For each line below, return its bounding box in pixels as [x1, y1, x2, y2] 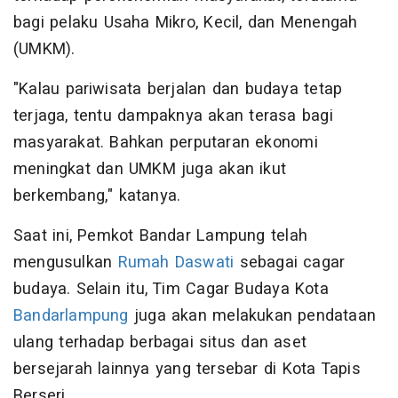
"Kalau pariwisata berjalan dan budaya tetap [13, 77, 343, 102]
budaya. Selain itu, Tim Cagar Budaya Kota [13, 277, 329, 302]
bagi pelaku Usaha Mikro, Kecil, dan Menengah [13, 11, 358, 36]
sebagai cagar [234, 251, 346, 275]
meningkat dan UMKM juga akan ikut [13, 157, 287, 182]
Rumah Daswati [117, 251, 235, 275]
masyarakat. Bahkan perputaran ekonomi [13, 131, 318, 155]
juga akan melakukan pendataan [128, 304, 377, 329]
